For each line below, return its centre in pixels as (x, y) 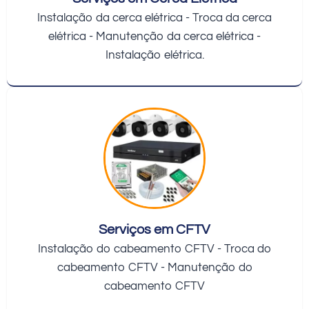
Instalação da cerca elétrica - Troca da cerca (154, 18)
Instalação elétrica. (154, 55)
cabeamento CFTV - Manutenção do (154, 267)
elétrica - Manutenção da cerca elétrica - (154, 36)
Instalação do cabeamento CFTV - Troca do (154, 249)
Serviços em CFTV (154, 229)
